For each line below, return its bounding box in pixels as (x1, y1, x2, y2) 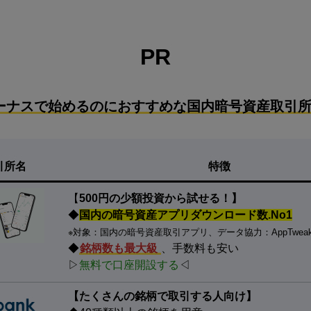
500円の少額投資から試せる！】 (79, 192, 242, 204)
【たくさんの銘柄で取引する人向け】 (68, 290, 257, 302)
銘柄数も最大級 (80, 242, 160, 254)
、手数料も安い (161, 242, 239, 254)
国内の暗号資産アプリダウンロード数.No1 (79, 209, 292, 221)
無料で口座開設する (79, 259, 179, 271)
